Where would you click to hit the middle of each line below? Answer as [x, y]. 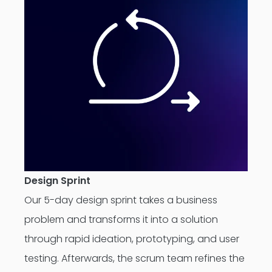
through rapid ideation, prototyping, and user [132, 239]
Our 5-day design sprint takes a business [121, 200]
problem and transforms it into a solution [121, 219]
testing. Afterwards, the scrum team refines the [134, 258]
